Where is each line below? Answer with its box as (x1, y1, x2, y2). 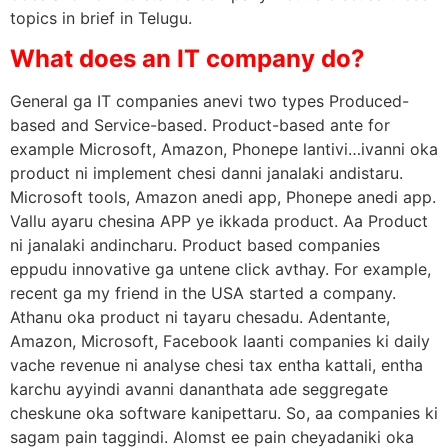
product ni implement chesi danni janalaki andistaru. (10, 162, 403, 183)
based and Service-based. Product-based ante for (10, 114, 390, 135)
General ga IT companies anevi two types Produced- (10, 90, 409, 111)
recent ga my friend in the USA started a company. (10, 282, 396, 303)
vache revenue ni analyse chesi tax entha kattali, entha (10, 354, 423, 375)
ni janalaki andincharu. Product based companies (10, 234, 380, 255)
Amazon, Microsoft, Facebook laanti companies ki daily (10, 330, 430, 351)
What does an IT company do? (10, 43, 365, 73)
